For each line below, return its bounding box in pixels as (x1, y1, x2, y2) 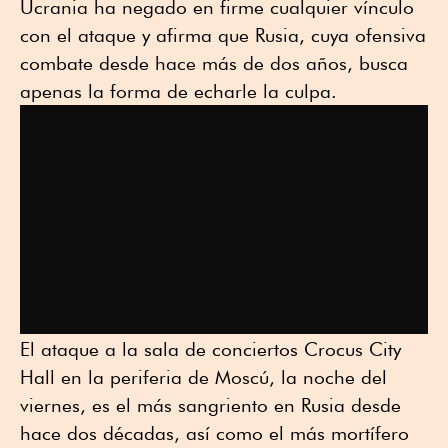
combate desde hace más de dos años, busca (20, 52, 408, 75)
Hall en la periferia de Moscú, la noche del (20, 365, 387, 388)
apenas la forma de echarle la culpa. (20, 80, 337, 103)
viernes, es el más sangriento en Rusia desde (20, 393, 401, 416)
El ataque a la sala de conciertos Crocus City (20, 337, 401, 360)
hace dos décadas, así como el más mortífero (20, 421, 409, 444)
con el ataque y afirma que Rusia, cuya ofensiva (20, 24, 426, 47)
